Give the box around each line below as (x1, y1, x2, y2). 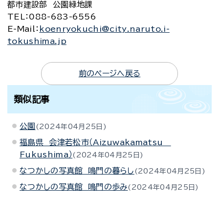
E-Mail (7, 25, 35, 33)
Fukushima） (20, 151, 73, 158)
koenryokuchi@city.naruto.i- (39, 25, 170, 33)
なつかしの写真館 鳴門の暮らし (20, 167, 134, 175)
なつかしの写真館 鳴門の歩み (20, 183, 128, 191)
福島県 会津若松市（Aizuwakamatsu (20, 138, 171, 146)
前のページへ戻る (78, 69, 141, 77)
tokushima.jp (7, 37, 66, 45)
